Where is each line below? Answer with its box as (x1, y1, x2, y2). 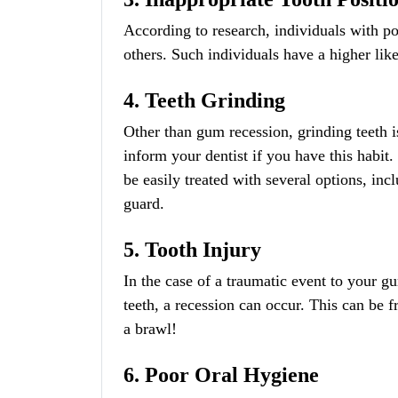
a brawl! (123, 320, 177, 338)
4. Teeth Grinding (123, 89, 285, 112)
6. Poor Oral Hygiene (123, 363, 319, 386)
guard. (123, 195, 164, 212)
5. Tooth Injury (123, 238, 261, 261)
